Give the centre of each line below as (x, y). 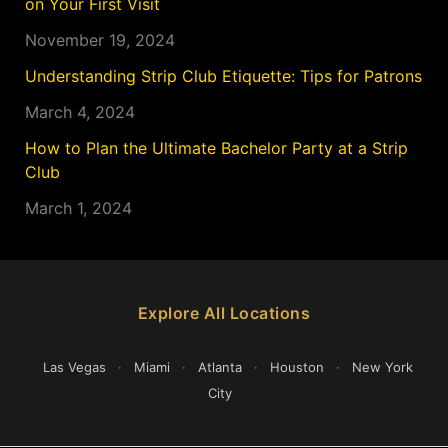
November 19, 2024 (99, 39)
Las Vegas (74, 366)
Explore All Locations (224, 312)
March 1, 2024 (78, 207)
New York (382, 366)
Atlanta (220, 366)
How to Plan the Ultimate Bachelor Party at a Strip (216, 147)
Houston (297, 366)
